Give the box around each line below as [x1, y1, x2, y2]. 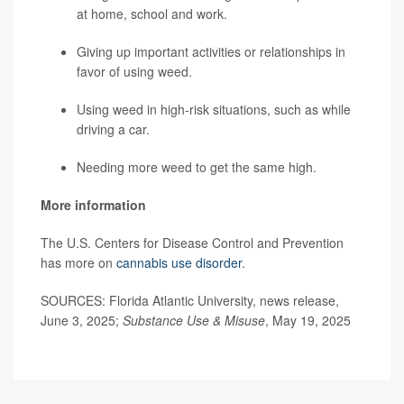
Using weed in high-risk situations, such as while [77, 100, 351, 119]
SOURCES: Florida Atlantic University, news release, [41, 291, 339, 310]
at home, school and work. [77, 5, 227, 23]
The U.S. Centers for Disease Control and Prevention [41, 234, 344, 252]
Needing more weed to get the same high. [77, 158, 317, 177]
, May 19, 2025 [265, 311, 351, 330]
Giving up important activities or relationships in [77, 42, 345, 61]
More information [41, 196, 146, 215]
